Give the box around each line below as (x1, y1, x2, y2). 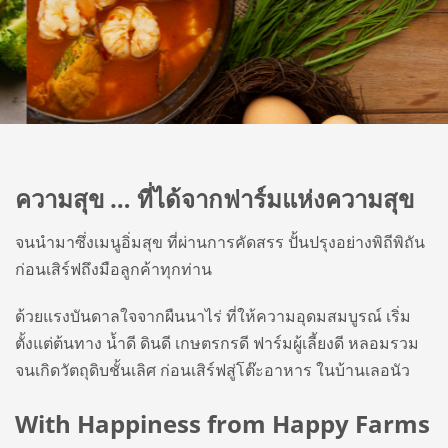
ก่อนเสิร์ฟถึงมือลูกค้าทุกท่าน (15, 257, 212, 280)
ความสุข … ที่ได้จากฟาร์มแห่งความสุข (15, 181, 414, 215)
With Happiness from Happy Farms (15, 406, 430, 440)
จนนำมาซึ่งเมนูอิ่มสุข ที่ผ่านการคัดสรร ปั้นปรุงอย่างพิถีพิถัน (15, 230, 425, 253)
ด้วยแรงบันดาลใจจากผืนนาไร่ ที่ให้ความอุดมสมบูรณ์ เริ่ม (15, 304, 411, 327)
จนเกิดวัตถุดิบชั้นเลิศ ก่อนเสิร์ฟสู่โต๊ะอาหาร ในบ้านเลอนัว (15, 358, 410, 381)
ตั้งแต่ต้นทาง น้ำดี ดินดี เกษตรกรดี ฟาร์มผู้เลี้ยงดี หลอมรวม (15, 331, 419, 354)
